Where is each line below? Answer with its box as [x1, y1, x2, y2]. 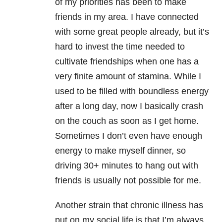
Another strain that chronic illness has [55, 200, 203, 211]
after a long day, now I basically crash [55, 101, 203, 111]
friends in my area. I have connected [55, 12, 199, 22]
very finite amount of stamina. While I [55, 71, 201, 82]
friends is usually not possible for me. [55, 175, 201, 186]
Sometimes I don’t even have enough [55, 131, 202, 141]
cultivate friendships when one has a [55, 56, 199, 67]
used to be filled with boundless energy [55, 86, 209, 97]
